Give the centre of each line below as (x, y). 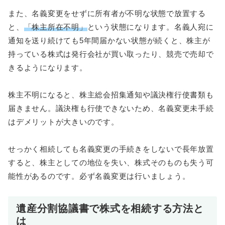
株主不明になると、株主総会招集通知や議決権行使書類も (111, 95)
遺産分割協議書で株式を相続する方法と (110, 209)
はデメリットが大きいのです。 (64, 122)
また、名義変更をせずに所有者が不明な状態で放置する (107, 14)
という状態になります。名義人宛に (150, 27)
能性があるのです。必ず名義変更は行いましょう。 (99, 176)
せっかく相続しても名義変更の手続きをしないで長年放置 (111, 149)
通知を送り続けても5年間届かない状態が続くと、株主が (109, 41)
